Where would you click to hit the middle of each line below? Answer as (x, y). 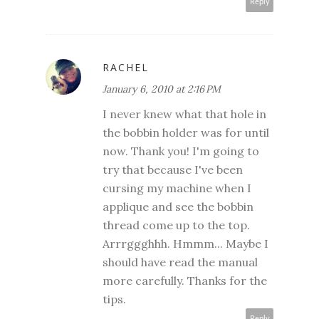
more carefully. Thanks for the (185, 281)
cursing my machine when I (177, 188)
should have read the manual (180, 262)
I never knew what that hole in (184, 114)
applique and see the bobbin (178, 207)
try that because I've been (173, 170)
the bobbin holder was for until (186, 133)
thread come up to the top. (176, 225)
